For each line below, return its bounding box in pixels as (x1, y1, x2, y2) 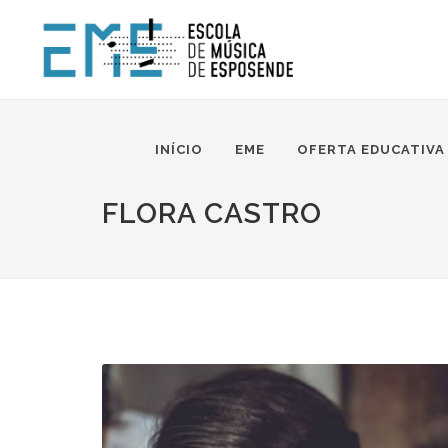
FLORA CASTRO (102, 197, 322, 230)
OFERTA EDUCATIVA (297, 142, 445, 157)
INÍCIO (155, 142, 203, 157)
